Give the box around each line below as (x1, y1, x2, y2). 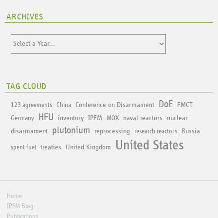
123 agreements (11, 102, 53, 109)
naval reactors (123, 114, 163, 122)
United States (115, 139, 184, 153)
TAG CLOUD (6, 82, 47, 91)
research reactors (134, 128, 178, 135)
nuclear (167, 114, 188, 122)
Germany (11, 115, 35, 122)
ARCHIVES (6, 13, 43, 22)
